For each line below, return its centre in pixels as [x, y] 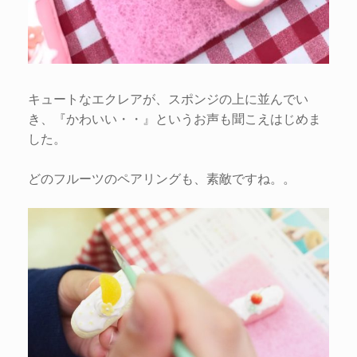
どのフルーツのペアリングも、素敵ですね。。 [162, 178]
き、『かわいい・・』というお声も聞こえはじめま [175, 118]
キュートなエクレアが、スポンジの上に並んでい [168, 98]
